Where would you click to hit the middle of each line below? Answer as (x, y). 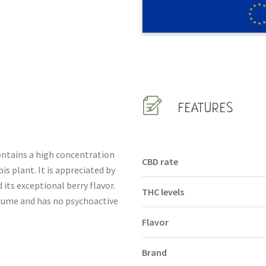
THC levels (163, 192)
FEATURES (206, 109)
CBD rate (160, 161)
